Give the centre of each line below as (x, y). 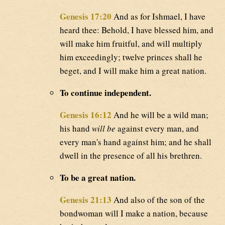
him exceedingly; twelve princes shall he (131, 57)
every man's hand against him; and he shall (136, 142)
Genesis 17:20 (86, 16)
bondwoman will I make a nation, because (134, 213)
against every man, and (157, 128)
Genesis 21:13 (86, 199)
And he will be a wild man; (160, 115)
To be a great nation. (98, 177)
